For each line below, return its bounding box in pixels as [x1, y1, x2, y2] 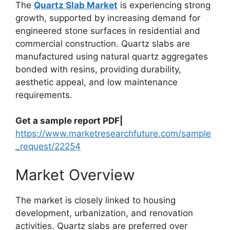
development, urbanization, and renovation [15, 207, 193, 218]
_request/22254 [15, 141, 81, 151]
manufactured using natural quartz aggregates [15, 51, 208, 62]
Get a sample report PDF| [15, 116, 123, 126]
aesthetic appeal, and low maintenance [15, 76, 178, 87]
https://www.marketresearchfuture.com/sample [15, 128, 211, 139]
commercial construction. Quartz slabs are [15, 38, 190, 49]
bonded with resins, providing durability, [15, 64, 181, 74]
